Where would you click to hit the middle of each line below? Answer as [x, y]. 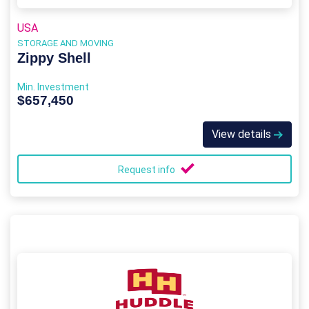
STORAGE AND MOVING [66, 43]
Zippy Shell [54, 58]
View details [243, 134]
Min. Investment [53, 87]
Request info [148, 170]
